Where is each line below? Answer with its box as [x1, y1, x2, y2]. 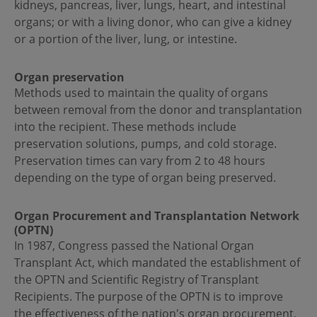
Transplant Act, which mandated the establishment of [14, 255, 300, 271]
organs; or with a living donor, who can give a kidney [14, 14, 292, 30]
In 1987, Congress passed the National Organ [14, 238, 254, 254]
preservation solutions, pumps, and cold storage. [14, 136, 277, 152]
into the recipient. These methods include [14, 119, 236, 135]
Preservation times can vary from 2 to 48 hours [14, 153, 265, 169]
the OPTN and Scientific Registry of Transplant [14, 272, 259, 288]
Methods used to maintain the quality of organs [14, 85, 268, 101]
